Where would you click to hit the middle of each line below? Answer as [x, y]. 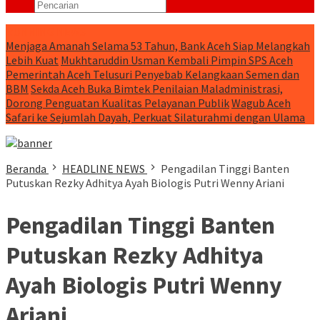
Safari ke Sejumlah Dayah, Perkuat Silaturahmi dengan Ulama [155, 117]
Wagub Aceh [261, 103]
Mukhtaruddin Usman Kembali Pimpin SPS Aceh [177, 60]
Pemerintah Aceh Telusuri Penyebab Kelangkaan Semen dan [152, 74]
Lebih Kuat [32, 60]
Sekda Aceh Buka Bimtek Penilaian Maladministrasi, [157, 89]
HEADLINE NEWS [104, 169]
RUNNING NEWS [46, 31]
